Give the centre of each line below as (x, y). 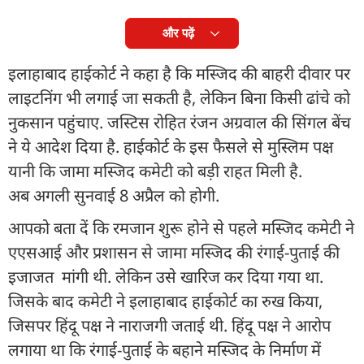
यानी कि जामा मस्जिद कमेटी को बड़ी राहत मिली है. (155, 171)
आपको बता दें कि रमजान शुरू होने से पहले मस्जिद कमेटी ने (181, 227)
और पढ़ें (178, 32)
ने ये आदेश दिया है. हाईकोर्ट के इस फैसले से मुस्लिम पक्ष (171, 146)
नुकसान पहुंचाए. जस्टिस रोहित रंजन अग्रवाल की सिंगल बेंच (180, 122)
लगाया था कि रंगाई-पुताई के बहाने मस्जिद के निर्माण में (165, 349)
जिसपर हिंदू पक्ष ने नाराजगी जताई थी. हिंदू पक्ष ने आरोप (169, 325)
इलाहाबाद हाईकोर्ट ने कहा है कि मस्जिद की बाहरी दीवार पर (179, 73)
